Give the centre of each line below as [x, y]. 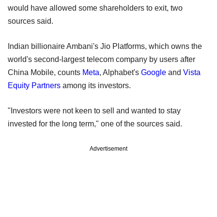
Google [154, 72]
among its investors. [96, 85]
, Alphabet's [120, 72]
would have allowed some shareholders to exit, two [95, 8]
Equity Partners [34, 85]
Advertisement [108, 148]
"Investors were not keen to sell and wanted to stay [94, 110]
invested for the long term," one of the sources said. [95, 124]
